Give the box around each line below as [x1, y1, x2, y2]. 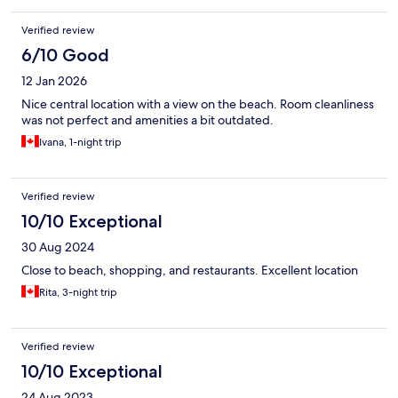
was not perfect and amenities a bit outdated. [21, 112, 274, 129]
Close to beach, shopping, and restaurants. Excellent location [21, 262, 358, 279]
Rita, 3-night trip [39, 285, 117, 300]
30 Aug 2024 [21, 239, 94, 256]
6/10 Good [21, 44, 109, 67]
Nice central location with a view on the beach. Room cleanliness [21, 96, 374, 113]
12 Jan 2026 [21, 73, 87, 90]
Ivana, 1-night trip [39, 135, 122, 150]
